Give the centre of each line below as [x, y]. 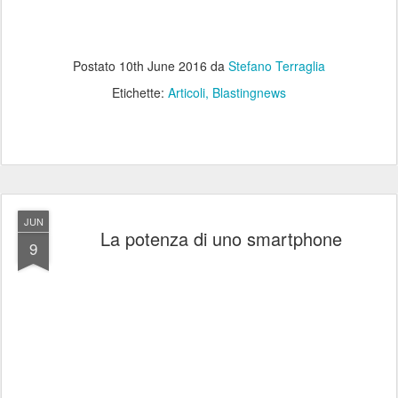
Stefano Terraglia [277, 66]
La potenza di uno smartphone [221, 239]
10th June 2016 [163, 66]
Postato [96, 66]
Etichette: [140, 93]
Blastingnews [249, 93]
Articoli [187, 93]
